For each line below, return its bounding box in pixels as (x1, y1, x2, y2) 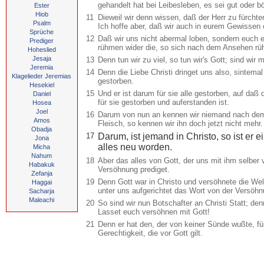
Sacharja (29, 187, 54, 194)
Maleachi (29, 196, 54, 203)
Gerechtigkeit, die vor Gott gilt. (98, 229, 203, 237)
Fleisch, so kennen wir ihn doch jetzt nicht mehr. (98, 119, 263, 128)
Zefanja (31, 170, 52, 177)
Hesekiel (29, 81, 54, 88)
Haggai (31, 179, 52, 186)
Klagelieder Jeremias (12, 72, 71, 80)
